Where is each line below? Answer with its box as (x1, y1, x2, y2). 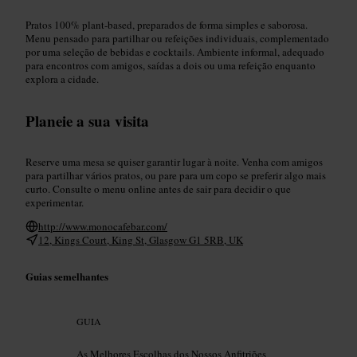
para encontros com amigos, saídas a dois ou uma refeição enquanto (25, 57, 316, 73)
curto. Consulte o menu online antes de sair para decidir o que (25, 181, 291, 196)
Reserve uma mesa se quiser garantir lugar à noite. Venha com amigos (25, 154, 323, 169)
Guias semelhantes (25, 268, 108, 284)
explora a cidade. (25, 71, 99, 86)
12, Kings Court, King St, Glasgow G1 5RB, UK (38, 232, 243, 247)
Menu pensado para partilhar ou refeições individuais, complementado (25, 30, 329, 45)
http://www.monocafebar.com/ (38, 218, 167, 233)
